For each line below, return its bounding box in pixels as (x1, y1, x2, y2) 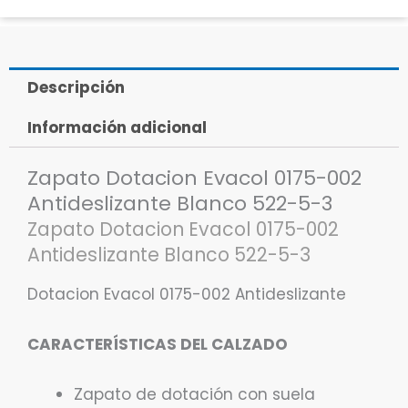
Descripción (27, 76, 126, 98)
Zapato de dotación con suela (74, 382, 315, 405)
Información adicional (27, 116, 208, 138)
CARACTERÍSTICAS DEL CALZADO (27, 332, 288, 355)
